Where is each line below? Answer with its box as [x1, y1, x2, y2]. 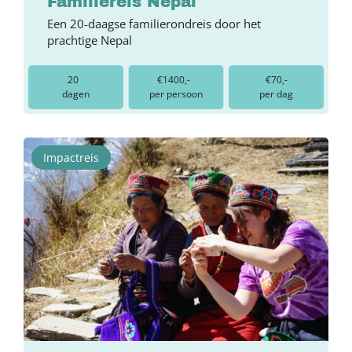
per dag [259, 87, 294, 101]
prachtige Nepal [47, 33, 132, 49]
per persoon [149, 87, 203, 101]
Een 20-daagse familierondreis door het [47, 16, 261, 32]
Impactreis [43, 150, 99, 166]
